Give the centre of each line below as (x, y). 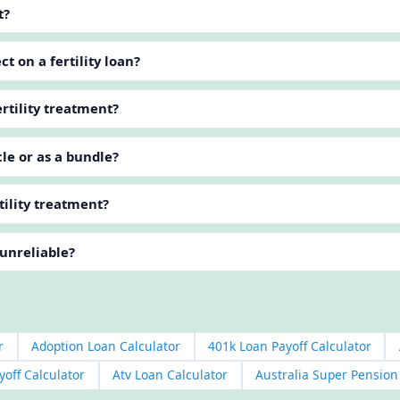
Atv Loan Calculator (171, 375)
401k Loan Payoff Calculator (289, 346)
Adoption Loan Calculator (106, 346)
